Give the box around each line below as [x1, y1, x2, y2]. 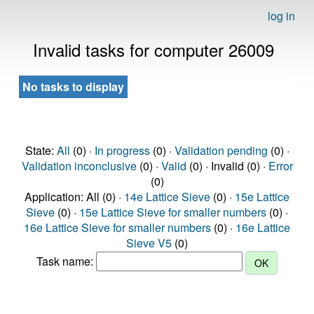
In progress [94, 142, 150, 158]
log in [268, 8, 295, 24]
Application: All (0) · [25, 189, 124, 205]
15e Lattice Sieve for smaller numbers [79, 204, 266, 220]
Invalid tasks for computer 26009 [33, 37, 274, 62]
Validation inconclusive [21, 158, 137, 174]
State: [25, 142, 57, 158]
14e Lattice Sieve [124, 189, 210, 205]
